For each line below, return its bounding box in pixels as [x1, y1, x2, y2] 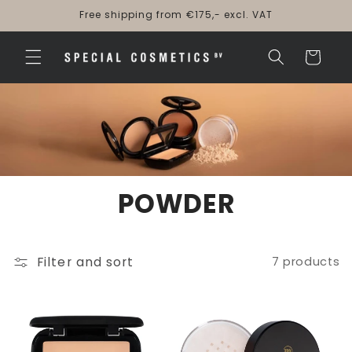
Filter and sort [37, 252, 134, 271]
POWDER [117, 185, 235, 222]
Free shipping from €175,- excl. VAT [79, 7, 273, 21]
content [21, 16, 78, 35]
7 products [271, 254, 340, 270]
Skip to [21, 2, 69, 20]
